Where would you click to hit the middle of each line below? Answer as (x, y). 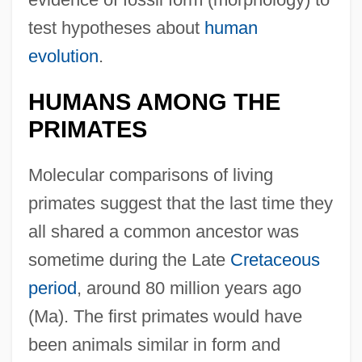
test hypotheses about (116, 27)
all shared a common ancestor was (163, 231)
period (52, 288)
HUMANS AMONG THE (154, 101)
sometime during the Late (129, 259)
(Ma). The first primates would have (165, 316)
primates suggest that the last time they (180, 203)
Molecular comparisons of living (150, 175)
